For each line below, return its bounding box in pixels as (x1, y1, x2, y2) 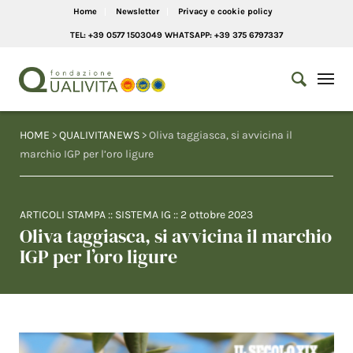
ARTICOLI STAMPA (20, 208, 106, 221)
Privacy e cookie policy (177, 6, 273, 17)
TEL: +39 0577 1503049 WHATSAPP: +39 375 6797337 (70, 30, 283, 40)
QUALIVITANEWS (59, 128, 139, 142)
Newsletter (115, 6, 159, 17)
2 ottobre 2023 (180, 208, 253, 221)
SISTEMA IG (115, 208, 171, 221)
